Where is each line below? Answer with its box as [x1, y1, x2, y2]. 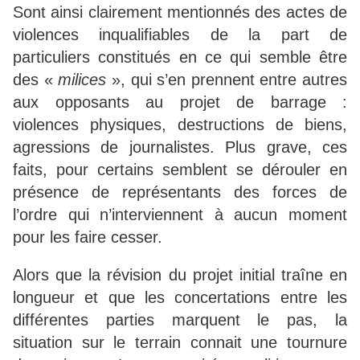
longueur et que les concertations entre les [13, 288, 347, 306]
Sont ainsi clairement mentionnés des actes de [13, 2, 347, 21]
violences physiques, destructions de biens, [13, 115, 347, 133]
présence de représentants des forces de [13, 182, 347, 201]
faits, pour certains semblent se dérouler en [13, 160, 347, 178]
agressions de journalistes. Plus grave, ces [13, 137, 347, 156]
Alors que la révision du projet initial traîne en [13, 265, 347, 284]
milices [58, 70, 107, 88]
